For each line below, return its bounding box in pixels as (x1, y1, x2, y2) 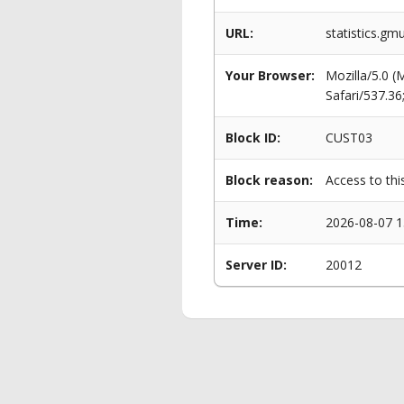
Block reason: (225, 171, 313, 188)
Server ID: (225, 256, 287, 273)
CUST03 (326, 129, 372, 146)
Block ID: (225, 129, 280, 146)
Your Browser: (225, 67, 315, 84)
